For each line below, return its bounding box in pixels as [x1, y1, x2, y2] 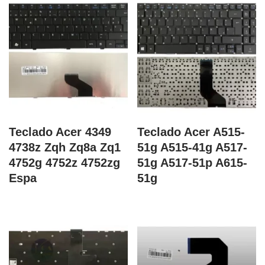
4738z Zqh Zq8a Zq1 [9, 141, 121, 154]
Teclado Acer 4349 [9, 125, 111, 138]
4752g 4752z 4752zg [9, 156, 120, 169]
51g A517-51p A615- [137, 156, 248, 169]
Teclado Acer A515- [137, 125, 245, 138]
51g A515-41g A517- [137, 141, 248, 154]
